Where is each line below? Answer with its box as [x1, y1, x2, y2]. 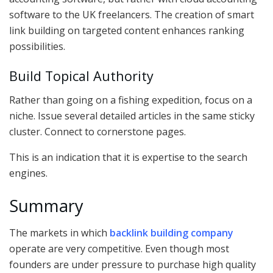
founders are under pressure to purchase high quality [9, 258, 256, 272]
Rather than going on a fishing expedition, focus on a [9, 93, 252, 107]
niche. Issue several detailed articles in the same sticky [9, 109, 255, 123]
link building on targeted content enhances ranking [9, 23, 244, 37]
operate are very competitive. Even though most [9, 242, 229, 256]
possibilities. [9, 39, 65, 53]
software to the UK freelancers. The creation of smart [9, 7, 254, 21]
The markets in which [9, 226, 107, 240]
